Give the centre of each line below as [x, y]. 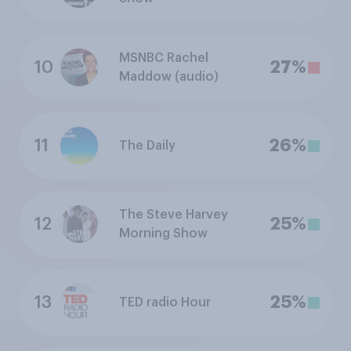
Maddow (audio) [169, 77]
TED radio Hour [165, 303]
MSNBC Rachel [164, 58]
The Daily [147, 146]
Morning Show [163, 234]
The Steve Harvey [174, 215]
